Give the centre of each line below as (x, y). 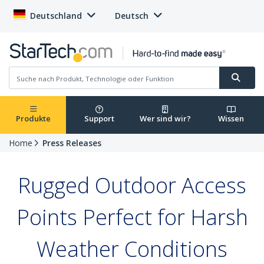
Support (99, 119)
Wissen (231, 119)
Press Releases (72, 143)
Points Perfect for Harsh (132, 217)
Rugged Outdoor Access (132, 186)
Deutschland (56, 16)
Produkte (33, 119)
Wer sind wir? (165, 119)
